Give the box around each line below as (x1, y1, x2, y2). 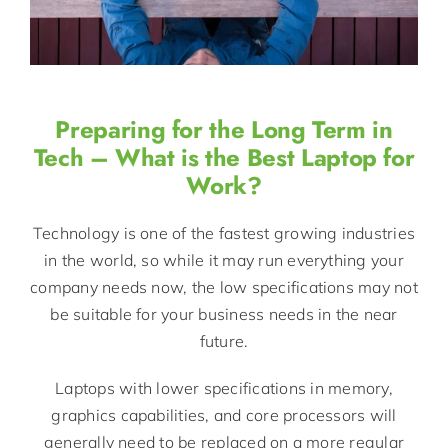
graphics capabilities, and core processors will (51, 404, 397, 425)
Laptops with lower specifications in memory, (55, 377, 393, 398)
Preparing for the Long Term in (55, 111, 393, 147)
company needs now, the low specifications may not (30, 276, 418, 297)
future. (199, 330, 249, 351)
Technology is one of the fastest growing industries (32, 222, 416, 243)
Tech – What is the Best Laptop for (33, 139, 415, 175)
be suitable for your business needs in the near (50, 303, 398, 324)
